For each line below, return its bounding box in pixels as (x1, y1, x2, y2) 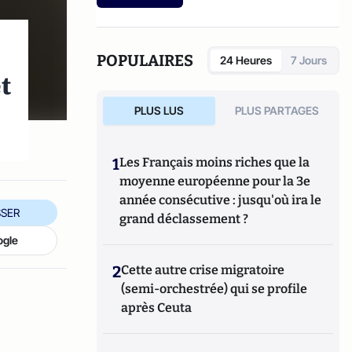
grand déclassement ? (119, 211, 249, 226)
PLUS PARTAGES (235, 104, 320, 117)
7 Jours (291, 53, 327, 67)
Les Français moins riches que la (119, 155, 310, 170)
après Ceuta (121, 300, 192, 315)
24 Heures (220, 53, 272, 67)
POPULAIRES (97, 51, 194, 70)
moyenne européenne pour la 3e (119, 174, 311, 189)
